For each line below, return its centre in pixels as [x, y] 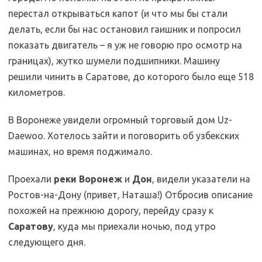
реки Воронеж [88, 179]
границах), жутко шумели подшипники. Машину [114, 61]
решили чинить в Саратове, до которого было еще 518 [131, 77]
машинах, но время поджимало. [80, 151]
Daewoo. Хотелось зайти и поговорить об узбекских [124, 136]
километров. [37, 92]
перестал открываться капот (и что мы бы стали [118, 13]
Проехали [31, 179]
